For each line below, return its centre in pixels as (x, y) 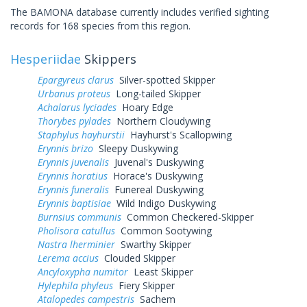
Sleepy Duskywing (136, 148)
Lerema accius (68, 258)
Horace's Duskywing (155, 175)
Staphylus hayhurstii (81, 134)
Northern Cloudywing (161, 121)
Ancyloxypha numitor (83, 271)
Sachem (155, 299)
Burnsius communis (79, 217)
